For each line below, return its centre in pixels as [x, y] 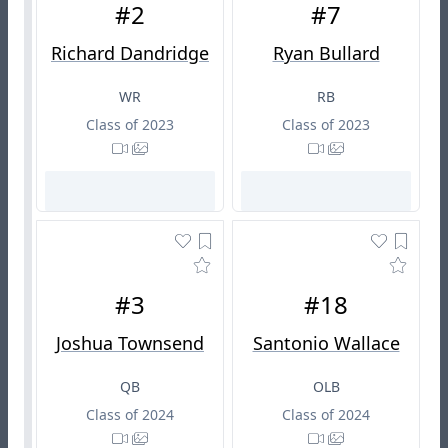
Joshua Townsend [130, 343]
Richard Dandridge [130, 53]
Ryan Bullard [326, 53]
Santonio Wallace [326, 343]
